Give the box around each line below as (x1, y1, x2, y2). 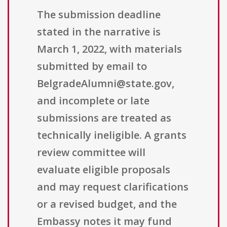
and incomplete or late (37, 94, 149, 108)
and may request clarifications (37, 180, 188, 194)
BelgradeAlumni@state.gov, (37, 77, 174, 91)
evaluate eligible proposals (37, 163, 170, 177)
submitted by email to (37, 59, 147, 73)
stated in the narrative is (37, 25, 161, 39)
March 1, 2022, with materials (37, 42, 182, 56)
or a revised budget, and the (37, 197, 177, 211)
